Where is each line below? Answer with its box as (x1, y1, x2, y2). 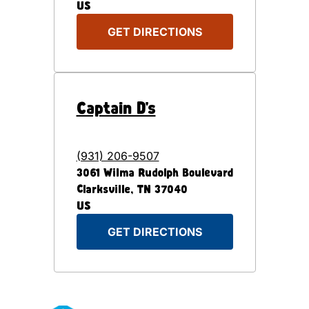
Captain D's (76, 97, 156, 117)
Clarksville (76, 182, 130, 195)
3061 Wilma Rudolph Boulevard (76, 166, 233, 179)
